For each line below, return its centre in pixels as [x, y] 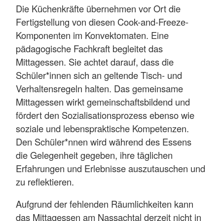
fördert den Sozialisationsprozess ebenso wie [105, 115]
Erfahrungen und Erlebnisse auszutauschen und [110, 168]
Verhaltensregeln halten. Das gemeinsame [99, 89]
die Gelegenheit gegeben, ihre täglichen [94, 155]
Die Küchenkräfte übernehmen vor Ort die [98, 9]
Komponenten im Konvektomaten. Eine [92, 35]
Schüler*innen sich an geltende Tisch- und [99, 75]
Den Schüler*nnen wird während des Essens [104, 142]
